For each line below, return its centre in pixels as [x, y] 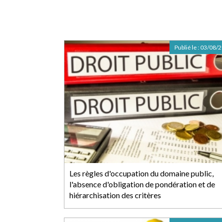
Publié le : [187, 47]
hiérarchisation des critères [115, 195]
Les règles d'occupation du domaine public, [141, 173]
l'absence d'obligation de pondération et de [142, 184]
